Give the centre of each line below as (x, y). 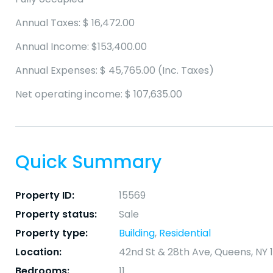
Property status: (56, 214)
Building (137, 233)
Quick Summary (88, 162)
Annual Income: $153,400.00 (81, 47)
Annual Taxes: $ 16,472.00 (75, 23)
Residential (185, 233)
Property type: (51, 233)
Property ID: (45, 196)
